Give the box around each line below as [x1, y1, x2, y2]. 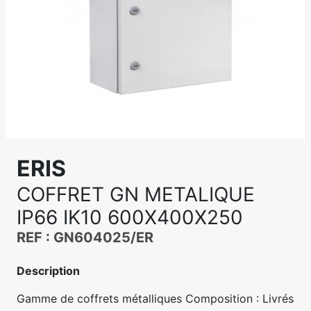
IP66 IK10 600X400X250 [17, 205, 243, 229]
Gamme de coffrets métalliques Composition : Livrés [17, 291, 294, 305]
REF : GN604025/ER [17, 228, 153, 246]
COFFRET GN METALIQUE [17, 182, 255, 206]
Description [17, 263, 80, 278]
